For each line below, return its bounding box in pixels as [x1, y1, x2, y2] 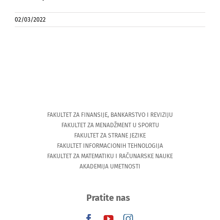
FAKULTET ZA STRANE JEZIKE [74, 132, 146, 139]
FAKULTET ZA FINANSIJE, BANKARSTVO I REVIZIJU [47, 111, 173, 118]
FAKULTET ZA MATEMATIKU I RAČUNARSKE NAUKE [47, 152, 173, 160]
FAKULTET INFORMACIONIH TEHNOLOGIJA [57, 142, 163, 149]
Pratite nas [86, 192, 131, 204]
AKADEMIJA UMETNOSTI [80, 163, 140, 170]
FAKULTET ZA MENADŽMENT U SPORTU [61, 121, 159, 129]
